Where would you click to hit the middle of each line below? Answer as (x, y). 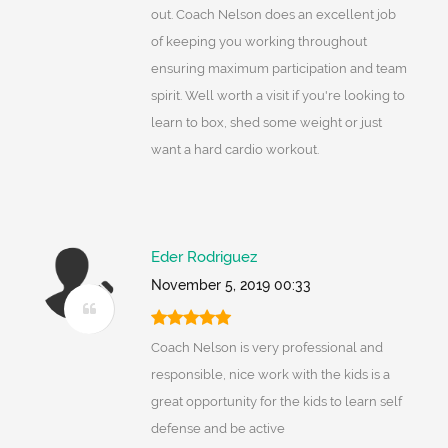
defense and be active (217, 429)
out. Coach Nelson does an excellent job (273, 15)
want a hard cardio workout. (234, 150)
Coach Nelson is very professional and (266, 348)
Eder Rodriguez (203, 257)
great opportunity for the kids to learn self (276, 402)
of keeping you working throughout (258, 42)
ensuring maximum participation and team (278, 69)
